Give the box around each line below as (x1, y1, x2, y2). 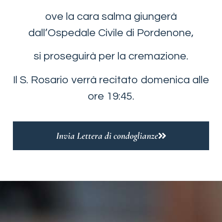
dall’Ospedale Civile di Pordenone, (28, 27, 194, 39)
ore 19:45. (88, 90, 134, 102)
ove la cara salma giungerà (45, 10, 177, 22)
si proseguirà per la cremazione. (34, 51, 188, 62)
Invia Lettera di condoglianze (55, 129, 158, 142)
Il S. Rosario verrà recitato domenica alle (13, 74, 209, 86)
